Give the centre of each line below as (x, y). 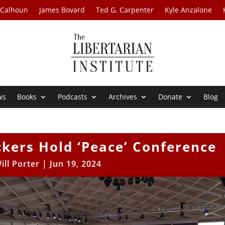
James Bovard (62, 10)
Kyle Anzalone (189, 10)
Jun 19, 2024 (76, 164)
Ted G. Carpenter (125, 10)
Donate (171, 97)
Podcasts (73, 97)
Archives (123, 97)
